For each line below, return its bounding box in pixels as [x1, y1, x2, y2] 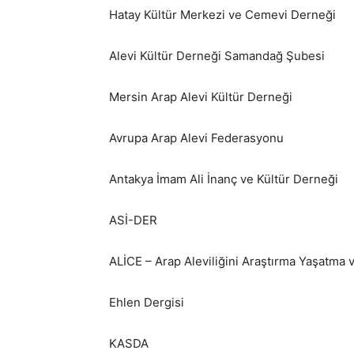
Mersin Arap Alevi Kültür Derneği [109, 89, 292, 104]
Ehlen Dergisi [109, 295, 184, 310]
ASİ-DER [109, 213, 157, 228]
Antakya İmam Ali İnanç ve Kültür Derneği [109, 171, 338, 186]
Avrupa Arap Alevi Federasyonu [109, 130, 284, 145]
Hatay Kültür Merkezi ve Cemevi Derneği [109, 7, 336, 22]
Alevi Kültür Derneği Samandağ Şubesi [109, 48, 325, 63]
